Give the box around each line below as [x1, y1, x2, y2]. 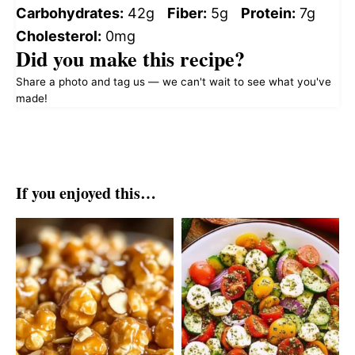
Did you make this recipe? [16, 43, 245, 74]
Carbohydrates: [16, 4, 124, 21]
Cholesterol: [16, 27, 101, 44]
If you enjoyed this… [16, 181, 156, 204]
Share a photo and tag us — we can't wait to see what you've [16, 74, 331, 88]
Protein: [241, 4, 296, 21]
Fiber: [167, 4, 207, 21]
